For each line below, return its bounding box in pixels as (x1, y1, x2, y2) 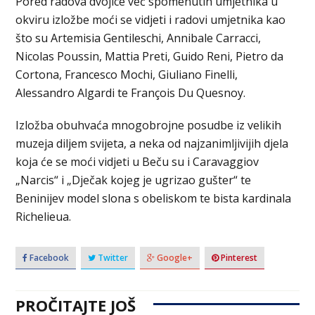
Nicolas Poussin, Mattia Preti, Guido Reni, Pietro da (15, 49, 284, 65)
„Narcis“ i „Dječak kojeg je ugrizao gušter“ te (15, 172, 252, 188)
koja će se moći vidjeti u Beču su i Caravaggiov (15, 154, 259, 170)
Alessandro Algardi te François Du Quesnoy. (15, 85, 246, 101)
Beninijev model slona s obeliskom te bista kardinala (15, 191, 292, 207)
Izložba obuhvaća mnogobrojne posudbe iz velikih (15, 117, 282, 134)
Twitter (96, 252, 129, 264)
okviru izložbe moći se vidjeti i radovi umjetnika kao (15, 12, 286, 28)
